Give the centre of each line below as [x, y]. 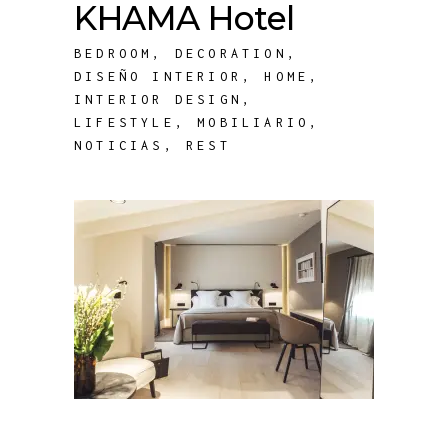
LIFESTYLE [124, 122]
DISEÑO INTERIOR [158, 76]
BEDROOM [113, 53]
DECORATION [230, 53]
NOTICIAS [119, 145]
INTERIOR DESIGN [158, 99]
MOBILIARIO [253, 122]
